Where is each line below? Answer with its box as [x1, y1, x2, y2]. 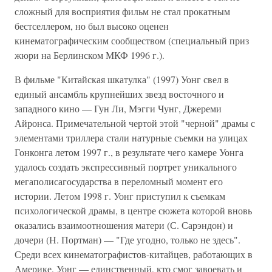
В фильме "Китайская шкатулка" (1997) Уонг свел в [15, 73, 229, 86]
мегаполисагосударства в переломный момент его [15, 175, 223, 188]
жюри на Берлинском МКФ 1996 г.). [15, 49, 165, 61]
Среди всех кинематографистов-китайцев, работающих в [15, 248, 253, 260]
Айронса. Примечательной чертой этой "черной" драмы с [15, 117, 255, 129]
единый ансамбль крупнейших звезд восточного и [15, 87, 224, 100]
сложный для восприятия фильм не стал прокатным [15, 5, 230, 18]
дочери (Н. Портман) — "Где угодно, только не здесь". [15, 233, 240, 246]
